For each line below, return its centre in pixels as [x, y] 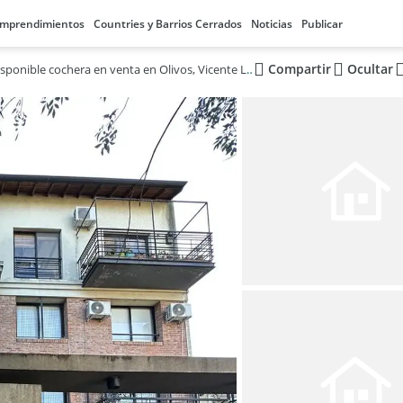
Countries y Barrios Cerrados [168, 24]
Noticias [272, 24]
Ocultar [370, 69]
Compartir [299, 69]
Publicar [322, 24]
